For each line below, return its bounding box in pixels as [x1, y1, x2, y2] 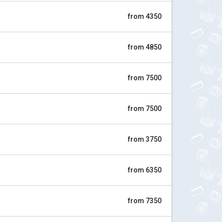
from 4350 [128, 12, 162, 20]
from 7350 [128, 197, 162, 205]
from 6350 [128, 166, 162, 174]
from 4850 [128, 43, 162, 51]
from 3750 [128, 135, 162, 143]
